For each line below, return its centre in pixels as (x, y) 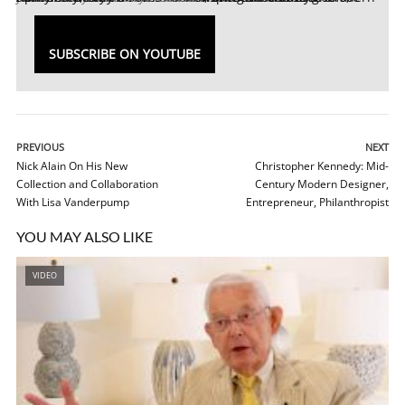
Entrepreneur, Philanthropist (317, 202)
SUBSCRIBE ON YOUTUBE (125, 54)
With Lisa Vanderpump (73, 202)
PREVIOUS (40, 147)
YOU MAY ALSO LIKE (85, 236)
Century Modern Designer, (322, 184)
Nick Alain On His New (72, 166)
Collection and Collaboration (87, 184)
